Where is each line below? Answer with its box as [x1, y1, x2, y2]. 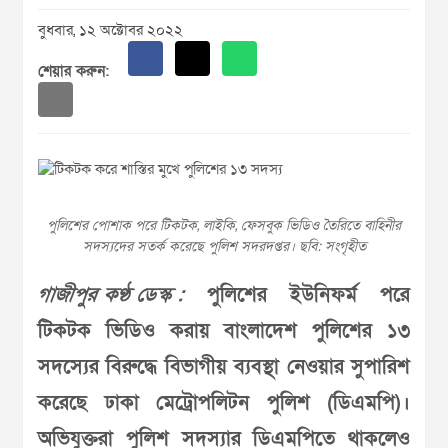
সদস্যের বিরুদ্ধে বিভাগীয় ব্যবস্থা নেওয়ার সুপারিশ [38, 354, 410, 380]
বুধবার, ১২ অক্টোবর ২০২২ [38, 20, 183, 40]
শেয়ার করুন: [38, 61, 109, 81]
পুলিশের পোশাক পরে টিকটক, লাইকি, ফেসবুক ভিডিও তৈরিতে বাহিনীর [47, 216, 401, 235]
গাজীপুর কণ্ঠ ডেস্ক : [36, 282, 186, 308]
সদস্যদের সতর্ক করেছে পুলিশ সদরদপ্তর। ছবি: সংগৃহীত [82, 237, 366, 256]
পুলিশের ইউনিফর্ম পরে [184, 282, 410, 308]
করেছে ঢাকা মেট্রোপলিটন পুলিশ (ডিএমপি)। [38, 390, 410, 416]
